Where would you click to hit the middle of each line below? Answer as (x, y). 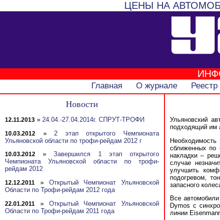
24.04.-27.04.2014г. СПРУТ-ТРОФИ (93, 119)
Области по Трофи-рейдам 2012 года (61, 190)
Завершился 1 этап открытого (107, 154)
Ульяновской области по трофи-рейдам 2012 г (73, 140)
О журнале (156, 86)
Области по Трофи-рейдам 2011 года (60, 211)
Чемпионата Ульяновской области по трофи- (82, 162)
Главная (107, 86)
